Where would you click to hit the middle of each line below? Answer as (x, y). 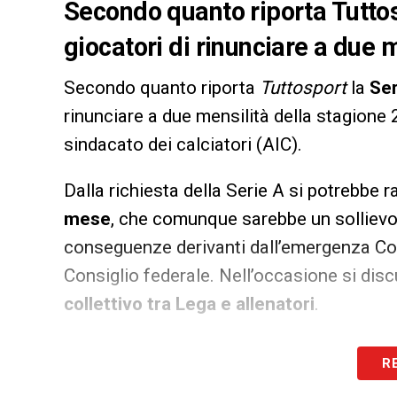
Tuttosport (303, 88)
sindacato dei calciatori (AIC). (183, 145)
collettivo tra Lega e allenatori (189, 304)
